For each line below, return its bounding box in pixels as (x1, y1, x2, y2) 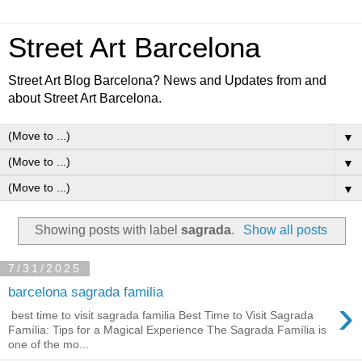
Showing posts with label (35, 222, 182, 237)
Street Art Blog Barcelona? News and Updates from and (8, 74, 326, 87)
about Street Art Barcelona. (8, 91, 162, 105)
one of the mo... (8, 337, 89, 351)
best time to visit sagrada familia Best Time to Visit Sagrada (8, 308, 314, 322)
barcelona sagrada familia (8, 284, 163, 301)
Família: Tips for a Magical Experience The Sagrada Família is (8, 322, 326, 336)
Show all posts (242, 222, 327, 237)
